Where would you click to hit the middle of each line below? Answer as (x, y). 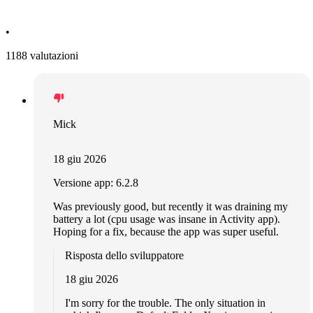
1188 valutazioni (42, 55)
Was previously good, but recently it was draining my (170, 206)
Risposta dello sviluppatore (124, 255)
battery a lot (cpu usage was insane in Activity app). (167, 219)
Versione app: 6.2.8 (96, 182)
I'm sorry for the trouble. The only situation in (165, 303)
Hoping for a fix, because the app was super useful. (166, 231)
